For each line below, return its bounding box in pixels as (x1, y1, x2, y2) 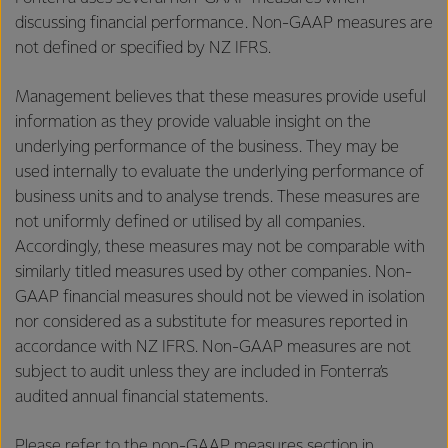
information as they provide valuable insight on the (15, 113, 371, 131)
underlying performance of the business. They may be (15, 138, 399, 156)
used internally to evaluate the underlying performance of (15, 163, 424, 181)
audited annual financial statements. (15, 388, 276, 406)
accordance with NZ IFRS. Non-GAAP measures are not (15, 338, 411, 356)
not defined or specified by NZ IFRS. (15, 39, 279, 57)
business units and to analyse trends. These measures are (15, 188, 420, 206)
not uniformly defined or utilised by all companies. (15, 213, 365, 231)
